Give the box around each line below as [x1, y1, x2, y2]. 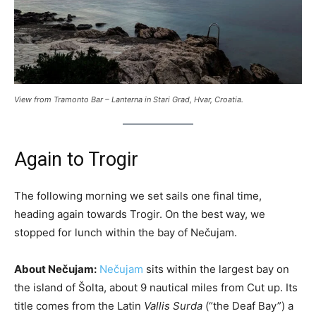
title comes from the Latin [14, 298, 144, 312]
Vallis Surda [144, 298, 202, 312]
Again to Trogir [14, 147, 138, 171]
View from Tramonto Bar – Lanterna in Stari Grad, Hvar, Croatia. [14, 95, 243, 105]
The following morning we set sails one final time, [14, 188, 262, 202]
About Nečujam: [14, 262, 97, 276]
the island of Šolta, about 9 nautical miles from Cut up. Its [14, 280, 298, 294]
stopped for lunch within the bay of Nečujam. [14, 225, 237, 239]
